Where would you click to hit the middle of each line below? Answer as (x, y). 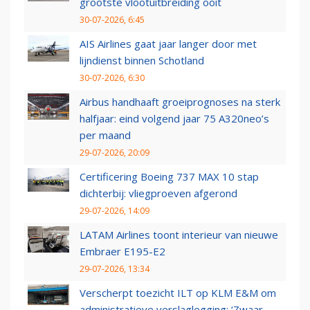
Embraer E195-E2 (122, 252)
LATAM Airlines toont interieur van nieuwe (179, 235)
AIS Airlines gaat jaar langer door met (168, 44)
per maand (105, 135)
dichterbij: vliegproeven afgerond (158, 193)
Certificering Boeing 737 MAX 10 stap (169, 177)
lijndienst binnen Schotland (142, 61)
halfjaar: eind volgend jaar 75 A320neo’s (174, 119)
